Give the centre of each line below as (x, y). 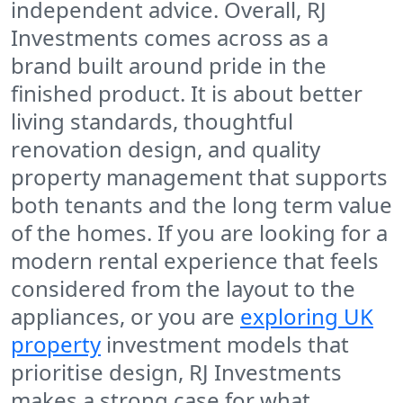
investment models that (225, 345)
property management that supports (199, 177)
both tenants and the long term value (201, 205)
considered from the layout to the (183, 289)
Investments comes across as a (170, 38)
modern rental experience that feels (195, 261)
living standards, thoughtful (152, 121)
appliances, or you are (125, 317)
